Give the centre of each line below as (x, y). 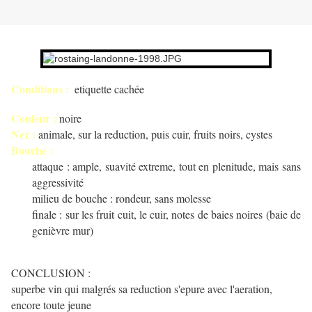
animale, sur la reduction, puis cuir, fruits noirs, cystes (154, 134)
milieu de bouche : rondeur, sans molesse (122, 198)
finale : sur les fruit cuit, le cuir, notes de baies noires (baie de (166, 214)
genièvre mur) (63, 231)
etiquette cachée (109, 89)
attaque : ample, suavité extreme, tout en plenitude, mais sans (166, 166)
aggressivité (58, 182)
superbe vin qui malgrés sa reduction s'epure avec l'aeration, (142, 289)
